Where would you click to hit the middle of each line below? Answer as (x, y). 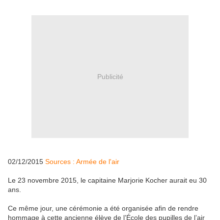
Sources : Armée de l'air (82, 162)
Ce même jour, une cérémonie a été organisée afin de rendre (103, 208)
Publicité (110, 76)
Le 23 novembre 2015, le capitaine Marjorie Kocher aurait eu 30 (107, 180)
